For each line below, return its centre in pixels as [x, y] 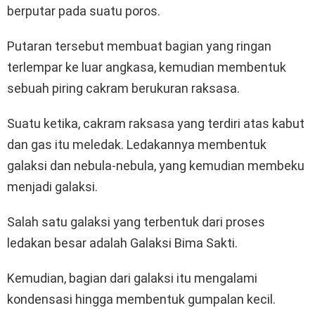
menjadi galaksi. [52, 187]
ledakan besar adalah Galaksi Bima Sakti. [122, 243]
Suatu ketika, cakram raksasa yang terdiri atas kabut [156, 124]
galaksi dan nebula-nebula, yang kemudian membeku [156, 166]
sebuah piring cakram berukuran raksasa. [123, 89]
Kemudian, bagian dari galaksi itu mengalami [132, 278]
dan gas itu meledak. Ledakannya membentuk [137, 145]
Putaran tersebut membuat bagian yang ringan [139, 46]
